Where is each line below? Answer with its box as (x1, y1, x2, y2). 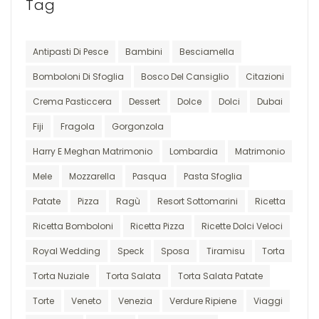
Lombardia (169, 145, 218, 157)
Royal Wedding (33, 244, 100, 257)
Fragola (61, 120, 95, 132)
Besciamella (179, 45, 234, 58)
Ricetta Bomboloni (33, 219, 113, 232)
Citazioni (246, 70, 284, 83)
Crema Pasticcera (33, 95, 112, 108)
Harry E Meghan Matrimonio (33, 145, 152, 157)
